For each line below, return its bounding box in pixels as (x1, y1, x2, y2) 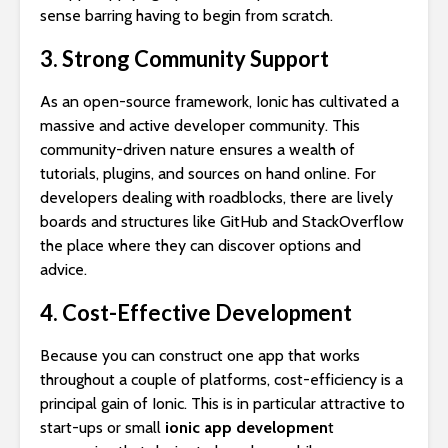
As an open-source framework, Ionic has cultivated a (40, 92, 399, 112)
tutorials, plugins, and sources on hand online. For (40, 164, 376, 184)
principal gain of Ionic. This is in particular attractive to (40, 394, 405, 414)
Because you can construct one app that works (40, 346, 360, 366)
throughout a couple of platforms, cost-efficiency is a (40, 370, 403, 390)
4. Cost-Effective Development (40, 299, 352, 327)
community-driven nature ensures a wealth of (40, 140, 355, 160)
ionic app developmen (165, 418, 328, 438)
